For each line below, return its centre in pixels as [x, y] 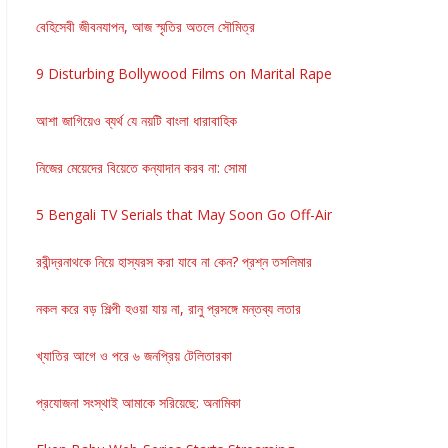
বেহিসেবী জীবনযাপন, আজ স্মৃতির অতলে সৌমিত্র [145, 26]
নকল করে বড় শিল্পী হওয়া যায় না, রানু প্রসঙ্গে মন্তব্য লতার [168, 308]
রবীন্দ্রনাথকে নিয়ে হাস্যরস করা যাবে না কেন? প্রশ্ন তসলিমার [174, 261]
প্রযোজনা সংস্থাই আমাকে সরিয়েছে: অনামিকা [138, 402]
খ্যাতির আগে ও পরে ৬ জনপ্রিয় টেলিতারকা [134, 355]
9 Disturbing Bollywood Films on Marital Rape [184, 73]
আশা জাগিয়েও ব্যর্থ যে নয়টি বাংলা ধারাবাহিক [136, 120]
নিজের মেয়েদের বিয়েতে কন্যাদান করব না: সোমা [141, 167]
